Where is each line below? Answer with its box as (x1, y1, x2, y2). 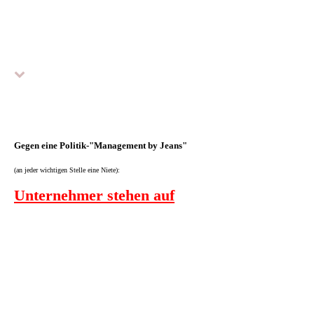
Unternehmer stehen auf (14, 186, 175, 204)
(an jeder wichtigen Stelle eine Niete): (14, 165, 120, 174)
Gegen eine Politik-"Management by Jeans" (14, 139, 187, 151)
